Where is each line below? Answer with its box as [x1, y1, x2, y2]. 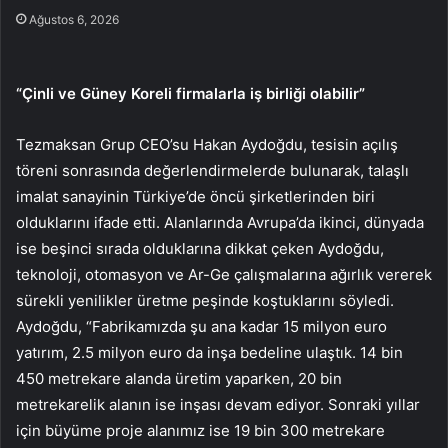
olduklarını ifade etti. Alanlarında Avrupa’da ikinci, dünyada [16, 213, 424, 233]
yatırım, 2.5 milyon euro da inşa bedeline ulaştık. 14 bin [16, 343, 403, 363]
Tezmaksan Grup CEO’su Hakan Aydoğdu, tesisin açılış [16, 135, 398, 155]
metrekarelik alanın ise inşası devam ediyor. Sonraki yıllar [16, 395, 420, 415]
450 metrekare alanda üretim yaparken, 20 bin [16, 369, 342, 389]
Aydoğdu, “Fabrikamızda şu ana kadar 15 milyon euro [16, 317, 387, 337]
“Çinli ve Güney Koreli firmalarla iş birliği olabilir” [16, 84, 365, 104]
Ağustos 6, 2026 [29, 12, 120, 28]
